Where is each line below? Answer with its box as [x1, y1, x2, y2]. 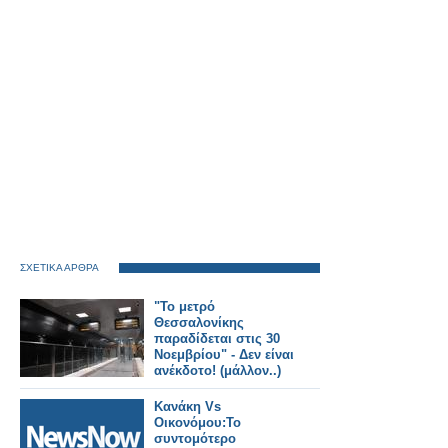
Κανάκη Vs [154, 399, 221, 414]
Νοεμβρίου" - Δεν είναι [154, 347, 294, 362]
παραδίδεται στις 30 [154, 331, 280, 346]
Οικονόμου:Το [154, 415, 241, 430]
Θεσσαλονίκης [154, 315, 244, 330]
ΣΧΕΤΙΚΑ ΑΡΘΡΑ [20, 262, 99, 273]
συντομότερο [154, 431, 236, 446]
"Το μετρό [154, 299, 215, 314]
